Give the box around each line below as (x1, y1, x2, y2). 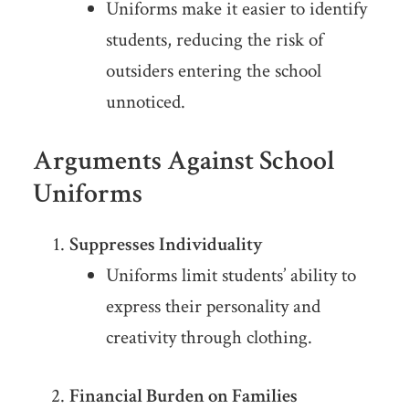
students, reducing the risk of (105, 27, 323, 53)
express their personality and (105, 294, 320, 320)
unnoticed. (105, 89, 185, 115)
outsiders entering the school (105, 58, 321, 84)
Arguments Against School (32, 143, 335, 180)
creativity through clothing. (105, 325, 312, 351)
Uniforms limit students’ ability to (105, 263, 356, 288)
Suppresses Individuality (68, 232, 263, 257)
